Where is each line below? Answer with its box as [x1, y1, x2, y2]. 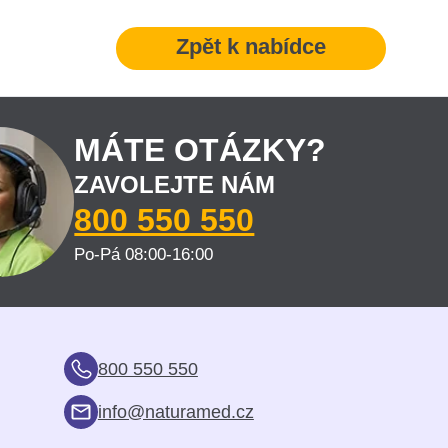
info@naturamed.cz [97, 401, 254, 422]
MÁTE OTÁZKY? [74, 131, 327, 168]
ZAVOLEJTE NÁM [74, 170, 276, 198]
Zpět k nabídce [176, 34, 326, 60]
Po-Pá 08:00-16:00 [74, 244, 214, 264]
